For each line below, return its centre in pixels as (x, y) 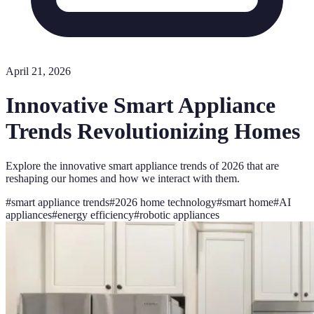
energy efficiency (96, 214)
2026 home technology (166, 202)
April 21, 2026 (38, 71)
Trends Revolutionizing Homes (153, 131)
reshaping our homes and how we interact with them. (123, 178)
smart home (248, 202)
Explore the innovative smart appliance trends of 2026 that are (142, 165)
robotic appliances (179, 214)
